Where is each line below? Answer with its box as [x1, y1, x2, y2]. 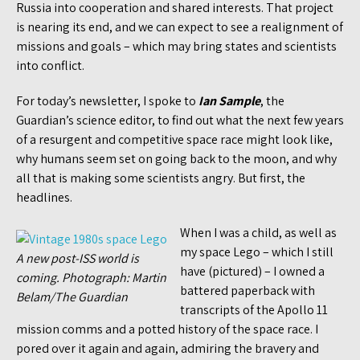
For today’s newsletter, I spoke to [16, 92, 198, 109]
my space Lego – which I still [180, 243, 333, 260]
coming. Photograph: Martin [16, 268, 166, 286]
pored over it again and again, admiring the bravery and [16, 339, 319, 357]
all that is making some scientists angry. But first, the [16, 169, 305, 186]
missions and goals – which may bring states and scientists [16, 37, 337, 55]
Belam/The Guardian [16, 288, 128, 305]
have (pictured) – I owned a [180, 262, 325, 280]
